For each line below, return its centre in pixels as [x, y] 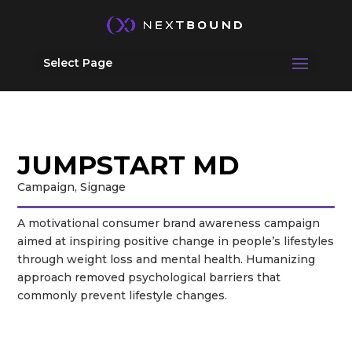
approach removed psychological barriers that [149, 277]
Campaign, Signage [73, 187]
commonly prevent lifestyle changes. [123, 295]
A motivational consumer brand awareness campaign [169, 223]
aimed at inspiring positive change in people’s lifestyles [176, 241]
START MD [169, 165]
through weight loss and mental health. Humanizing [167, 259]
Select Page [77, 63]
